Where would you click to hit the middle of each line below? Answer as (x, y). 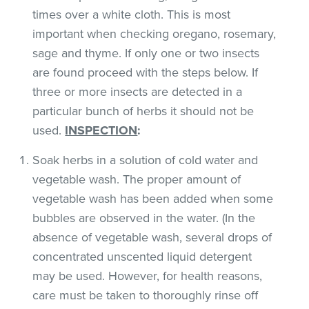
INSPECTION (101, 130)
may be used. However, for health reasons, (148, 276)
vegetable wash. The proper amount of (137, 179)
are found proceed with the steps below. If (146, 72)
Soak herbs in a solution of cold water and (146, 160)
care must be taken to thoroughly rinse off (146, 295)
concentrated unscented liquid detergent (142, 256)
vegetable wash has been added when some (153, 198)
